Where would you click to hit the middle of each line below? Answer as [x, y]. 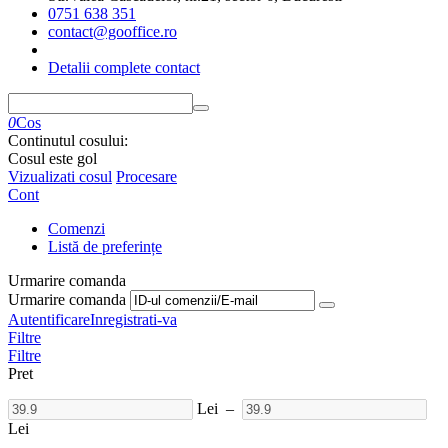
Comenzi [76, 228]
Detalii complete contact [124, 67]
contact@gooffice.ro [112, 31]
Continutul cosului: [68, 140]
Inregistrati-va [133, 319]
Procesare [146, 176]
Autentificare [49, 319]
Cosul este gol [52, 158]
